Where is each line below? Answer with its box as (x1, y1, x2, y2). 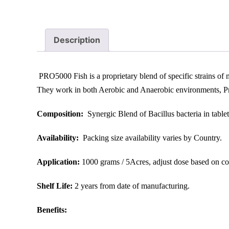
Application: (37, 157, 80, 166)
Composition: (37, 109, 85, 118)
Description (54, 35, 100, 45)
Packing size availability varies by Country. (79, 133, 222, 142)
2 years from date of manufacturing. (75, 181, 190, 190)
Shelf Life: (37, 181, 75, 190)
